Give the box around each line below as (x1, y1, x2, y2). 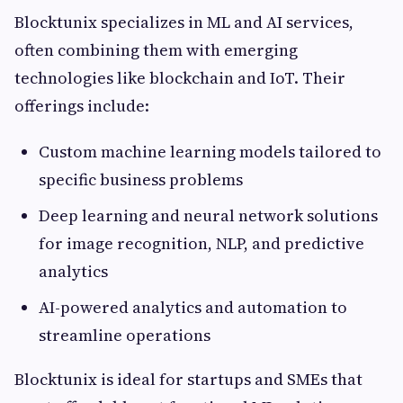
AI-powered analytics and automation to (39, 296, 347, 319)
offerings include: (14, 94, 149, 118)
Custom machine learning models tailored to (39, 140, 381, 164)
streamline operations (39, 324, 210, 347)
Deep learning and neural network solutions (39, 204, 378, 228)
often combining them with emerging (14, 39, 298, 62)
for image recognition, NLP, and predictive (39, 232, 364, 255)
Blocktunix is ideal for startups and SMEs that (14, 368, 363, 391)
